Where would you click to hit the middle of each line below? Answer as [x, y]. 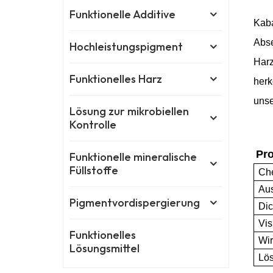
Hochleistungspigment [126, 47]
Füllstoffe [94, 171]
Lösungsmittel [105, 249]
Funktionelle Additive [123, 15]
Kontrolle [93, 125]
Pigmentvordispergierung [135, 203]
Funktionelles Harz [116, 79]
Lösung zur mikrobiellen [129, 112]
